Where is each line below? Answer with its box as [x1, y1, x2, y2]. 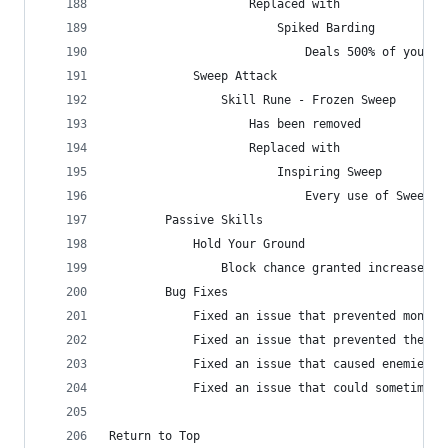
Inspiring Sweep [109, 165, 382, 179]
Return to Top [109, 429, 200, 443]
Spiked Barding [109, 21, 375, 35]
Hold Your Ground [109, 237, 305, 251]
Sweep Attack [109, 69, 277, 83]
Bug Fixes [109, 285, 228, 299]
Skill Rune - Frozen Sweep [109, 93, 396, 107]
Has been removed [109, 117, 361, 131]
